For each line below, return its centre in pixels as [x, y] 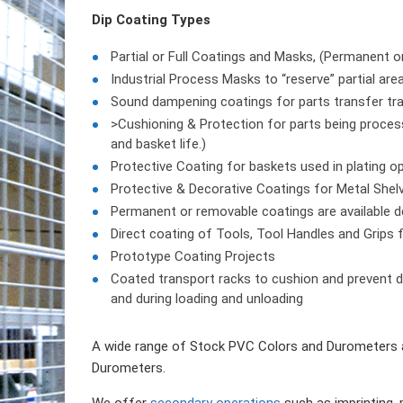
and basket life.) [158, 144]
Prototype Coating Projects [193, 256]
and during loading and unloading [207, 299]
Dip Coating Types [151, 20]
